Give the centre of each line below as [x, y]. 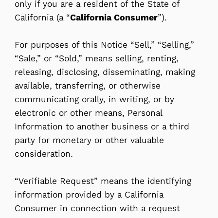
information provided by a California [89, 194]
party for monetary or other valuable [89, 140]
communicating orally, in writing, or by [94, 99]
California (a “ [42, 17]
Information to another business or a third [102, 126]
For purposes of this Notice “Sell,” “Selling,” [104, 45]
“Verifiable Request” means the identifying [103, 181]
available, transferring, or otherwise [88, 85]
